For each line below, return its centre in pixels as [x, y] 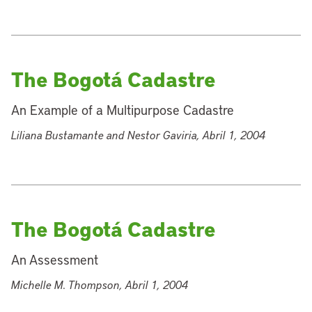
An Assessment [55, 259]
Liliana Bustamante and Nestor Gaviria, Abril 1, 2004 [138, 135]
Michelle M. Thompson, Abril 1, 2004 [100, 284]
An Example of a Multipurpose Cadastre [123, 110]
